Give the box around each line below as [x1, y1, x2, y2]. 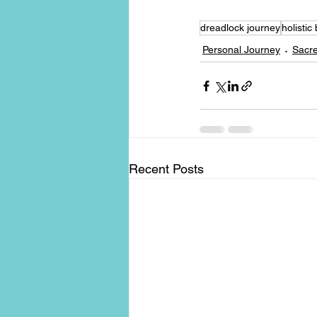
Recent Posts [129, 161, 204, 177]
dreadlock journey [200, 22, 280, 34]
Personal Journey [202, 44, 280, 56]
